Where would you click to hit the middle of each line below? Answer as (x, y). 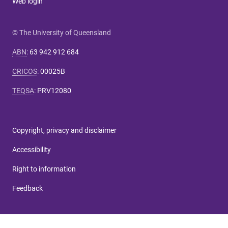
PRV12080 (54, 91)
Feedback (27, 189)
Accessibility (32, 150)
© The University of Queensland (62, 33)
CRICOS (25, 72)
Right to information (44, 169)
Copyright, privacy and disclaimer (64, 131)
